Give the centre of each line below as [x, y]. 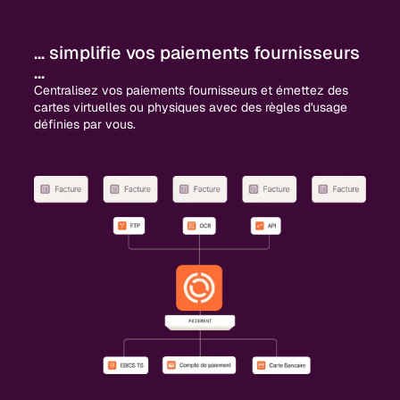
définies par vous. [85, 124]
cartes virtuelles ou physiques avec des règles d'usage [191, 107]
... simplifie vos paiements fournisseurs [197, 52]
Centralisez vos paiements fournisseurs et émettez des [192, 90]
